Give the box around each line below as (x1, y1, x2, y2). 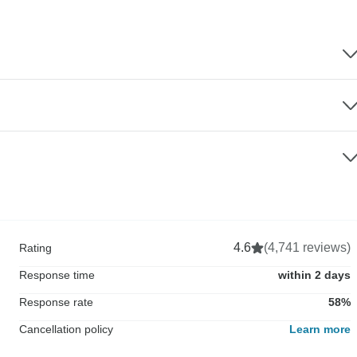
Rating (19, 241, 52, 254)
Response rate (19, 295, 93, 308)
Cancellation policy (19, 322, 113, 335)
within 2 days (278, 268, 351, 281)
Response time (19, 268, 95, 281)
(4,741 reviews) (264, 240, 351, 254)
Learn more (289, 322, 351, 335)
